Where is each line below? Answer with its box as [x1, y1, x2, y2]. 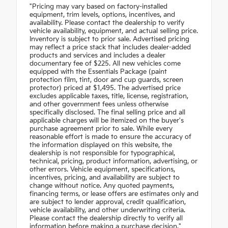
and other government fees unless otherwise [30, 100, 168, 109]
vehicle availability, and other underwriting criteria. [30, 206, 185, 215]
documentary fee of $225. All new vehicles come [30, 60, 181, 68]
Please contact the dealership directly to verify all [30, 214, 183, 223]
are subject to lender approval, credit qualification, [30, 198, 186, 207]
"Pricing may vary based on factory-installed [30, 3, 167, 11]
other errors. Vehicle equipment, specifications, [30, 165, 175, 174]
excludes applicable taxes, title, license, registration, [30, 92, 188, 101]
